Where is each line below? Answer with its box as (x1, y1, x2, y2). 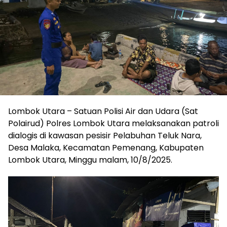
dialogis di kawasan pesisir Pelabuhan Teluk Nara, (8, 129, 202, 141)
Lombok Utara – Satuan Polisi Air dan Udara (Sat (8, 105, 198, 117)
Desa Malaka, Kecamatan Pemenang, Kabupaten (8, 141, 204, 154)
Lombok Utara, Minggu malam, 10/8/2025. (8, 154, 172, 166)
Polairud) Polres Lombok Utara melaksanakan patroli (8, 117, 219, 129)
